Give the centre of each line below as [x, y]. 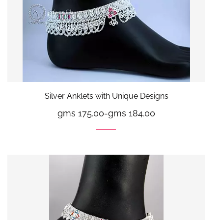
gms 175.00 [81, 113]
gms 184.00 [132, 113]
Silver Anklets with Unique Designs [106, 96]
